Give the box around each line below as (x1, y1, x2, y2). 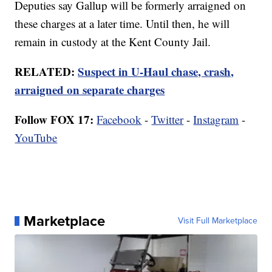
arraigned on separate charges (15, 81, 165, 98)
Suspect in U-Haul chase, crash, (78, 63, 234, 80)
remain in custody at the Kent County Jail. (15, 34, 211, 50)
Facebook (97, 112, 142, 127)
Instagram (193, 112, 239, 127)
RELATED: (15, 63, 78, 80)
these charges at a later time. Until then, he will (15, 16, 230, 32)
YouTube (15, 130, 58, 146)
